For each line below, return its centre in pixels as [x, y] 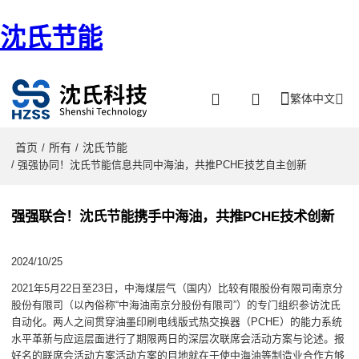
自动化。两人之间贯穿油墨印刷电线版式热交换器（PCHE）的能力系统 [177, 322]
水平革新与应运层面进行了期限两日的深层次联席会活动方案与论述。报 [178, 339]
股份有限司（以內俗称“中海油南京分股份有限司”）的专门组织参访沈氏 [176, 305]
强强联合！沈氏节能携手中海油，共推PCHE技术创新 [173, 216]
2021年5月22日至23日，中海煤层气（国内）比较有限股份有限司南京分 [177, 288]
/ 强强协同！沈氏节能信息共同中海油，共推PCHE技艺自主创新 [159, 164]
